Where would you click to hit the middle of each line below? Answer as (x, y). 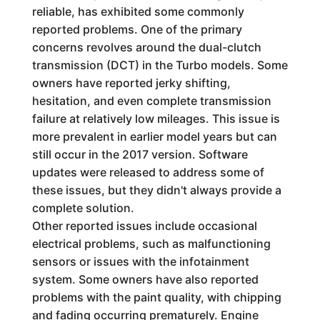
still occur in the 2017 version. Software (140, 154)
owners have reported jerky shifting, (131, 82)
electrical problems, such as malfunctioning (151, 243)
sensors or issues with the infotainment (140, 261)
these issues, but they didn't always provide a (156, 190)
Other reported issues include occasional (144, 225)
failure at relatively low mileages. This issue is (156, 118)
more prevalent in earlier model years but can (154, 136)
